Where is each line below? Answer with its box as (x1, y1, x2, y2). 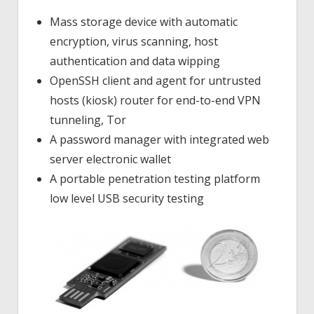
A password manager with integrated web (50, 131, 269, 147)
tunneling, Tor (50, 111, 126, 128)
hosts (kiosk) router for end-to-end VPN (50, 92, 261, 108)
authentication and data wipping (50, 53, 220, 69)
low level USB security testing (50, 190, 204, 206)
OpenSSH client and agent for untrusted (50, 72, 261, 88)
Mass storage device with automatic (50, 13, 238, 29)
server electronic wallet (50, 151, 171, 167)
